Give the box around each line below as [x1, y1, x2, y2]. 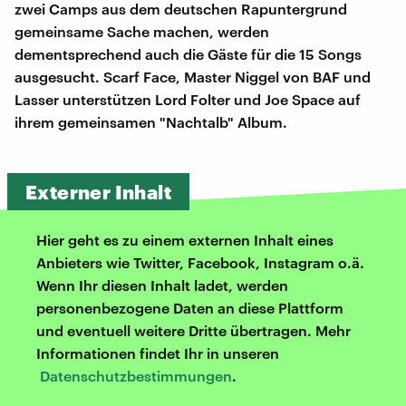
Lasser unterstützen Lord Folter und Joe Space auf [14, 91, 361, 109]
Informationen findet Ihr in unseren [36, 344, 279, 362]
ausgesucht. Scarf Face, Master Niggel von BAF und [14, 68, 371, 86]
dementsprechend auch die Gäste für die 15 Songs [14, 45, 362, 63]
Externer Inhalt [25, 180, 171, 204]
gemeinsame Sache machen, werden [14, 23, 269, 41]
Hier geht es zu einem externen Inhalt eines [36, 231, 333, 249]
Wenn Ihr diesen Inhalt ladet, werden [36, 276, 288, 295]
